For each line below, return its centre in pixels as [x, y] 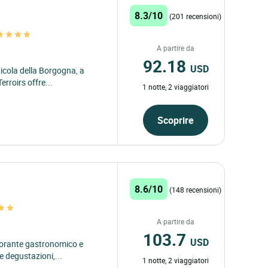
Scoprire [176, 120]
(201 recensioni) [196, 16]
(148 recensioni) [196, 189]
